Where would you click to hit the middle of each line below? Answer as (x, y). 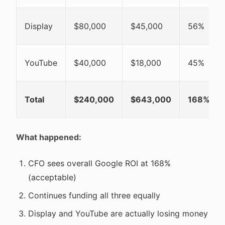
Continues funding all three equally (94, 195)
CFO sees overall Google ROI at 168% (99, 163)
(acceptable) (52, 177)
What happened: (49, 137)
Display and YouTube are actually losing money (118, 213)
